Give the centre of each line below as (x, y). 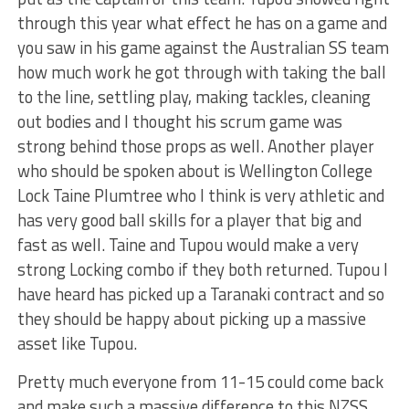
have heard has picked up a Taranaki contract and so (200, 294)
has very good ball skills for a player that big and (189, 220)
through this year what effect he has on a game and (202, 23)
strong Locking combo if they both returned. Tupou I (202, 270)
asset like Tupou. (77, 344)
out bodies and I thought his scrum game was (179, 122)
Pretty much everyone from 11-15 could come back (200, 382)
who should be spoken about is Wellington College (194, 171)
